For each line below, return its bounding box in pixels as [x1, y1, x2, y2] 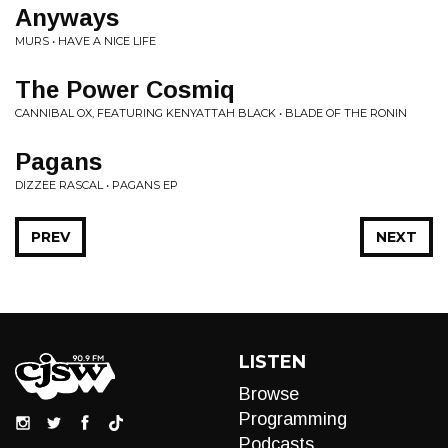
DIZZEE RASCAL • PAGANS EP [15, 178, 178, 192]
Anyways [15, 4, 119, 31]
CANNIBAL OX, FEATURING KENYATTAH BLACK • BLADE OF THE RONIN [15, 106, 407, 120]
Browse [239, 384, 299, 404]
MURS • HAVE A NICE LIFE [15, 34, 156, 48]
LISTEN [239, 351, 306, 373]
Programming [239, 409, 347, 429]
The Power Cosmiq [15, 76, 235, 103]
